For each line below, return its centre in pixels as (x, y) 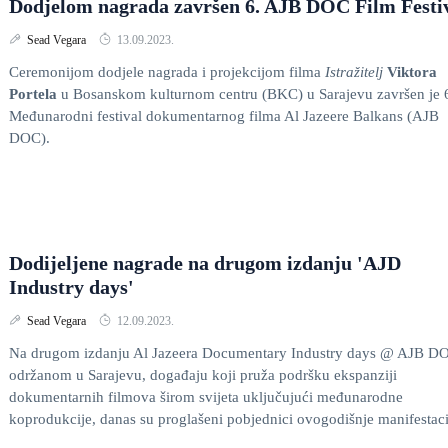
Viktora (412, 72)
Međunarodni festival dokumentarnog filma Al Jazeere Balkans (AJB (224, 116)
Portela (33, 94)
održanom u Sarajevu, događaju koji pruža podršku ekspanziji (203, 375)
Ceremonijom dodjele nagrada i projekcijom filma (167, 72)
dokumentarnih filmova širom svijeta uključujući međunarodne (206, 397)
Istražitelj (356, 72)
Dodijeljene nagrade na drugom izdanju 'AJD (205, 263)
